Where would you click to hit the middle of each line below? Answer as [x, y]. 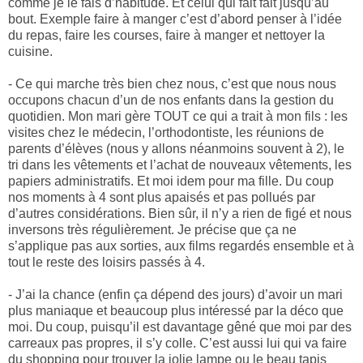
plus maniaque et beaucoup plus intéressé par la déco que [176, 311]
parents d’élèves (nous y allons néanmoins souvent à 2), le [176, 149]
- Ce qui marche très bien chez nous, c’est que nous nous [172, 84]
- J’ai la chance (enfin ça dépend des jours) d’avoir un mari [175, 295]
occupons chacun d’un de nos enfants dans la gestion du [171, 100]
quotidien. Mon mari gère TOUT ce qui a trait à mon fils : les [178, 117]
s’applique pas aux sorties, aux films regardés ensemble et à [181, 246]
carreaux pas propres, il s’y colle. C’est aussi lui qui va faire [177, 344]
